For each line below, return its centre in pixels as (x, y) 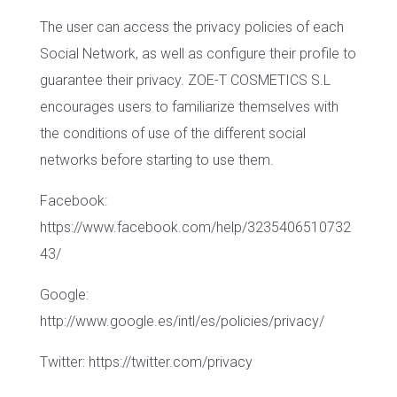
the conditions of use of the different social (172, 133)
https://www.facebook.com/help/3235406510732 (195, 227)
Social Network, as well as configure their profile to (198, 54)
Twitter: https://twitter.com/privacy (146, 362)
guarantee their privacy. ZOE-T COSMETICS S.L (185, 80)
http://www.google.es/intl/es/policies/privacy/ (182, 321)
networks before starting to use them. (156, 160)
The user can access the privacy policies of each (191, 27)
